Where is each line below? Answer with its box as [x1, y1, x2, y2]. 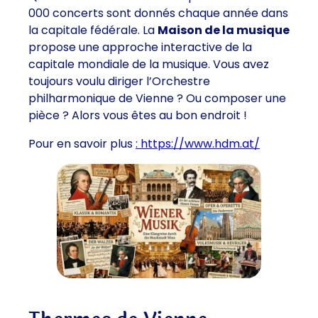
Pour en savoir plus [28, 136, 136, 153]
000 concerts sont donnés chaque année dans [28, 5, 288, 22]
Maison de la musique [158, 22, 290, 39]
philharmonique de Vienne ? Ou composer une [28, 90, 286, 107]
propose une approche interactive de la [28, 39, 252, 56]
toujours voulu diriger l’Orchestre [28, 73, 210, 90]
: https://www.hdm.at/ [136, 136, 260, 153]
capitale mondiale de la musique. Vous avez [28, 56, 269, 73]
